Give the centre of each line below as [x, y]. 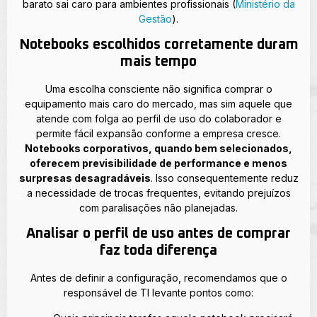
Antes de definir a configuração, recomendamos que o [158, 278]
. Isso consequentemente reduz [224, 178]
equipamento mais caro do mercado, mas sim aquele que [158, 103]
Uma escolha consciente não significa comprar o [158, 88]
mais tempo [158, 61]
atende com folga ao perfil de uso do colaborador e [158, 118]
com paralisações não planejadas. [158, 207]
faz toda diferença [158, 251]
